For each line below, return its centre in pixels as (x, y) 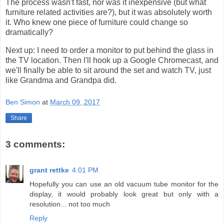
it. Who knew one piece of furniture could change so (97, 22)
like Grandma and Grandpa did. (61, 80)
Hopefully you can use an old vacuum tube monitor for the (124, 184)
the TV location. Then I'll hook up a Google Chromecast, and (112, 60)
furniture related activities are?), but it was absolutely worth (109, 12)
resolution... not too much (70, 204)
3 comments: (35, 144)
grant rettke (49, 170)
